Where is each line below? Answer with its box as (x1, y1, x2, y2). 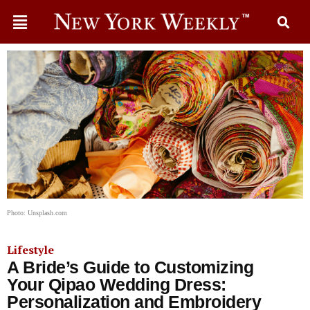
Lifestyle (7, 242, 54, 257)
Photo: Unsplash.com (7, 209, 67, 217)
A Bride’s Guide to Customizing (7, 257, 253, 277)
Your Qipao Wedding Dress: (7, 275, 226, 294)
